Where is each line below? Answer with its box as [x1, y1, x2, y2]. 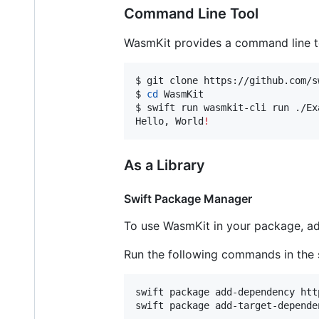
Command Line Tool [124, 4, 258, 22]
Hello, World [135, 115, 204, 127]
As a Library [124, 156, 205, 174]
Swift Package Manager [124, 191, 252, 206]
